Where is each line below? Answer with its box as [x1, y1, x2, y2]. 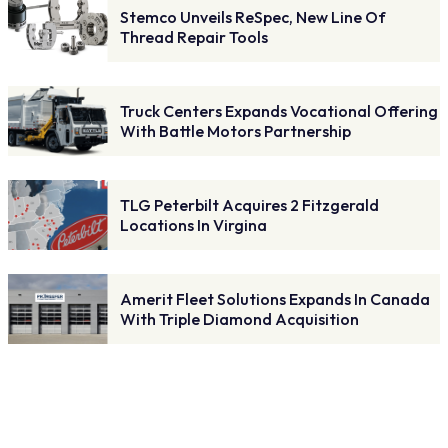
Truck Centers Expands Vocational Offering [120, 100, 438, 121]
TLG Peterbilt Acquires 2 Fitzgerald [120, 194, 379, 215]
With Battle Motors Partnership [120, 120, 351, 141]
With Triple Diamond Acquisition [120, 308, 359, 329]
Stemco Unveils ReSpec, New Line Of [120, 6, 386, 27]
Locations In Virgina [120, 214, 267, 235]
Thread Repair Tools [120, 26, 268, 47]
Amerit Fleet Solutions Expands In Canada [120, 288, 430, 309]
